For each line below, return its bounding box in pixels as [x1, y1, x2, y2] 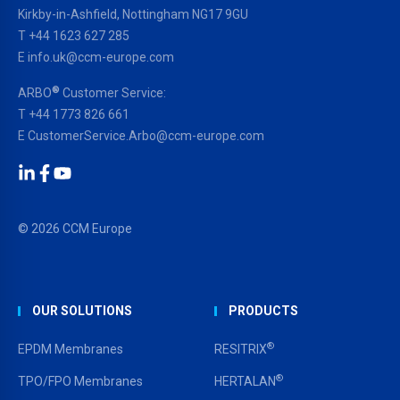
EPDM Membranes [18, 341, 123, 356]
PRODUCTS [229, 303, 298, 318]
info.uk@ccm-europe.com [28, 49, 174, 64]
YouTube [53, 182, 121, 204]
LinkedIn [17, 182, 83, 204]
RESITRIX [214, 341, 267, 356]
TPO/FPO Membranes [18, 373, 143, 388]
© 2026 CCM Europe [18, 221, 132, 236]
